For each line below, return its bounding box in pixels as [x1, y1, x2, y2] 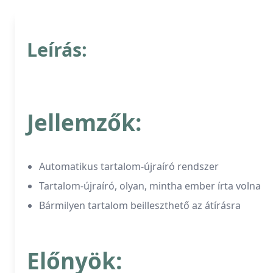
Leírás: [27, 37, 87, 62]
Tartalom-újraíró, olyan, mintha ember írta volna [39, 179, 261, 193]
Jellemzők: [27, 107, 141, 138]
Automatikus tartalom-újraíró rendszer [39, 160, 219, 173]
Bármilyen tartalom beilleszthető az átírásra [39, 199, 241, 212]
